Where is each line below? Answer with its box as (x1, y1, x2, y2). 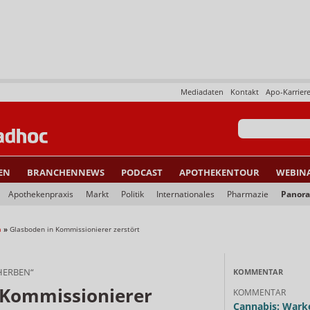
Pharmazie (227, 188, 268, 200)
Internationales (156, 188, 215, 200)
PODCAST (121, 166, 163, 179)
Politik (121, 188, 144, 200)
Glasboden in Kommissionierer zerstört (10, 224, 140, 234)
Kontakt (230, 86, 259, 97)
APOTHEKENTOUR (179, 166, 259, 179)
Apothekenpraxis (8, 188, 73, 200)
